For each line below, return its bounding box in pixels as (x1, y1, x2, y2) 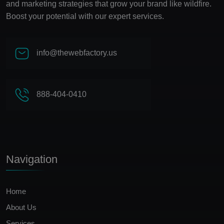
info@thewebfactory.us (34, 48, 117, 57)
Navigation (6, 153, 57, 166)
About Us (6, 203, 36, 212)
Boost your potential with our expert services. (6, 12, 164, 21)
